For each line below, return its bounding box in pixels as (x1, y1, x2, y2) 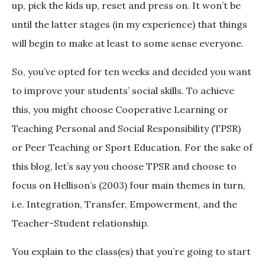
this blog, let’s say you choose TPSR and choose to (12, 160, 237, 173)
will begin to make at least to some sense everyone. (12, 37, 244, 50)
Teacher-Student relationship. (12, 217, 149, 230)
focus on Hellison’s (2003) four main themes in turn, (12, 179, 245, 192)
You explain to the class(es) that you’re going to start (12, 245, 251, 258)
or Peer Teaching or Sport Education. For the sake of (12, 141, 253, 154)
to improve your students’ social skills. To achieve (12, 85, 234, 97)
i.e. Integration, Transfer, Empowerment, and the (12, 198, 237, 211)
